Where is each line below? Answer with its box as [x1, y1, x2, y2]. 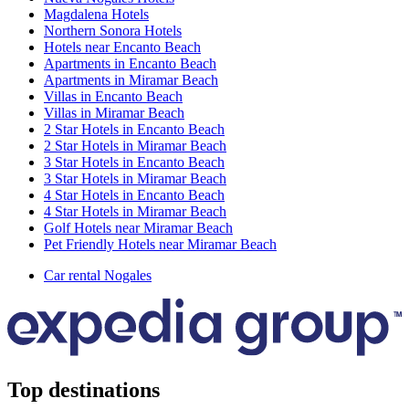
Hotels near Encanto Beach [44, 38, 201, 55]
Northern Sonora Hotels [44, 22, 182, 38]
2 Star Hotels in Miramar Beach [44, 137, 226, 153]
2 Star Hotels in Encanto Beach [44, 121, 225, 137]
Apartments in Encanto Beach [44, 55, 216, 71]
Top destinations [7, 378, 160, 403]
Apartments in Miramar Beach [44, 71, 218, 88]
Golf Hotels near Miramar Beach [44, 219, 233, 236]
